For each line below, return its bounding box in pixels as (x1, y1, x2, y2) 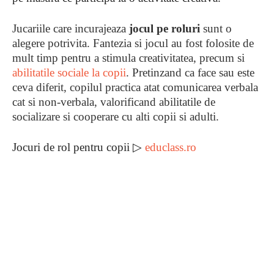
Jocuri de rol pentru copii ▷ (12, 141, 145, 154)
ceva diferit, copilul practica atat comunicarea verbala (12, 81, 258, 94)
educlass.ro (145, 141, 196, 154)
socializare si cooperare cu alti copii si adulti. (12, 110, 219, 123)
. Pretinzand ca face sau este (126, 66, 254, 79)
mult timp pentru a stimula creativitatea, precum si (12, 51, 245, 64)
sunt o (200, 22, 232, 35)
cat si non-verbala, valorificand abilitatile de (12, 95, 215, 108)
